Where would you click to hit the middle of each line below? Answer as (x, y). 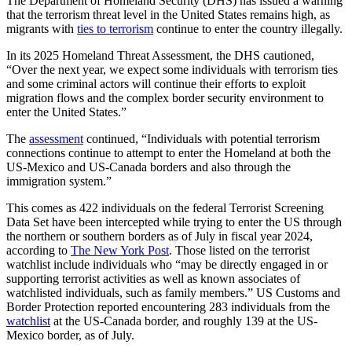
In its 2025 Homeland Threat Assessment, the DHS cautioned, (160, 56)
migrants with (42, 29)
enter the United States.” (66, 112)
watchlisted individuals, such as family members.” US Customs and (173, 293)
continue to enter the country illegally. (248, 29)
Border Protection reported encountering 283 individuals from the (168, 307)
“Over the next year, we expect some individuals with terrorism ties (172, 70)
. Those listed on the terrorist (239, 251)
